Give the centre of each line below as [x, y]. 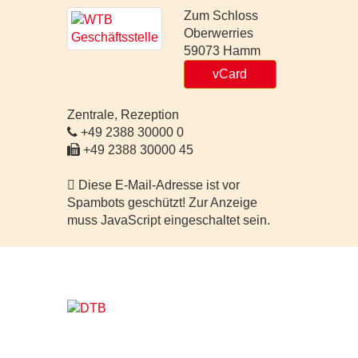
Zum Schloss [221, 16]
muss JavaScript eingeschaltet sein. [168, 220]
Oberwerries [218, 33]
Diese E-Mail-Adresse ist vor [159, 185]
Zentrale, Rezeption [123, 115]
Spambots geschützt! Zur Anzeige [162, 203]
